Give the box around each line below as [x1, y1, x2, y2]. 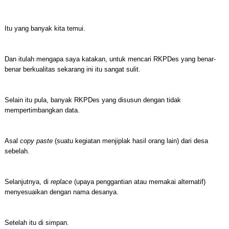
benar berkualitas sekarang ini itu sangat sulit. [4, 65, 141, 73]
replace [50, 178, 72, 186]
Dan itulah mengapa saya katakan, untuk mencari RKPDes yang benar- [4, 55, 216, 63]
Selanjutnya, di [4, 178, 51, 186]
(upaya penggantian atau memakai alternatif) [72, 178, 205, 186]
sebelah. [4, 147, 30, 155]
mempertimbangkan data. [4, 106, 80, 114]
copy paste [19, 137, 53, 145]
